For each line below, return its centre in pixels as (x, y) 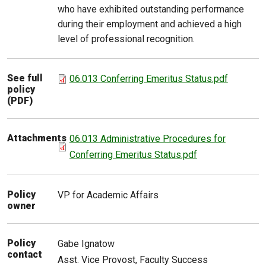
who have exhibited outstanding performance (151, 9)
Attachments (37, 138)
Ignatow (98, 243)
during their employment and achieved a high (149, 24)
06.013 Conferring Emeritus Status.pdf (148, 78)
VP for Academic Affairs (108, 195)
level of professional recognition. (126, 39)
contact (25, 255)
